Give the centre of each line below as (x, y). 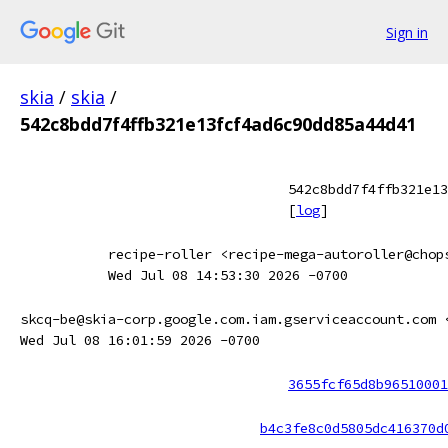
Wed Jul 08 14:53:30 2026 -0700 (228, 275)
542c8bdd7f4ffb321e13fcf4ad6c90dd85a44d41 (218, 124)
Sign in (407, 32)
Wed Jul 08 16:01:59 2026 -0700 (140, 340)
